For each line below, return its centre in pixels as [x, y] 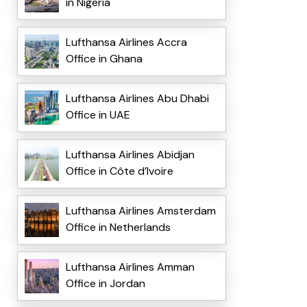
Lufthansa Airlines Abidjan [130, 155]
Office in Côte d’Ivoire [119, 171]
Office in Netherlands [118, 228]
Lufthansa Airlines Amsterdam [140, 211]
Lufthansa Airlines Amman [130, 267]
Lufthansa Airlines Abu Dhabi [137, 99]
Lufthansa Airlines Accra [126, 42]
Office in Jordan [105, 284]
